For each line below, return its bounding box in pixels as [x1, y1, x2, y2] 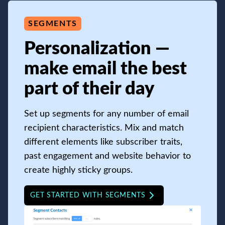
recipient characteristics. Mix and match [24, 124, 184, 133]
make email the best [24, 60, 187, 78]
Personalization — [24, 40, 170, 58]
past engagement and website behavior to [24, 152, 191, 161]
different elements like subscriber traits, [24, 138, 182, 147]
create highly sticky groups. [24, 166, 133, 175]
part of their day [24, 80, 154, 98]
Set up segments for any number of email [24, 109, 189, 119]
